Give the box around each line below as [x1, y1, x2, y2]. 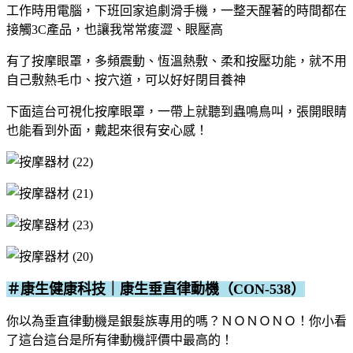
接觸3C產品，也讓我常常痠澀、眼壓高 [6, 22, 223, 36]
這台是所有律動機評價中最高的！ [44, 333, 233, 347]
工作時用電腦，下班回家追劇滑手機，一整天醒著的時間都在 [6, 3, 347, 17]
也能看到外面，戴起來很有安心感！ [6, 123, 208, 137]
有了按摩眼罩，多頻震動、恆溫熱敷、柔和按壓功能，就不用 [6, 54, 347, 68]
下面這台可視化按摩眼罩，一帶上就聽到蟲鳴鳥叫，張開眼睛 [6, 104, 347, 118]
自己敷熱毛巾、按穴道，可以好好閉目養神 [6, 72, 246, 87]
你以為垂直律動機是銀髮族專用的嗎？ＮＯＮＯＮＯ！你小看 [6, 314, 347, 328]
